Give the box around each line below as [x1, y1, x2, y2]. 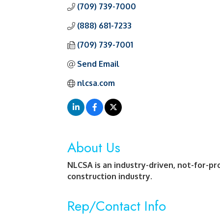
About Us [67, 137, 120, 158]
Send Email [77, 59, 119, 69]
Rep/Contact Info [67, 196, 166, 216]
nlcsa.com [77, 78, 115, 88]
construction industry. [67, 171, 152, 181]
